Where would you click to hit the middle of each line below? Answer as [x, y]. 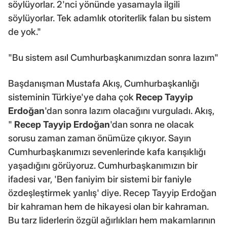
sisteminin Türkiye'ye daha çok [72, 97]
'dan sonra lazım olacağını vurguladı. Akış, [129, 110]
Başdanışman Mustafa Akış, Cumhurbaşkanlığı [104, 83]
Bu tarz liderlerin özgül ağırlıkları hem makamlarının [112, 220]
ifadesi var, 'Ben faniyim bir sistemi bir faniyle [100, 179]
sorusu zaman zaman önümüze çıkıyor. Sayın [100, 138]
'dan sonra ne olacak [152, 124]
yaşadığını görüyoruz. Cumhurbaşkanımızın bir [103, 165]
